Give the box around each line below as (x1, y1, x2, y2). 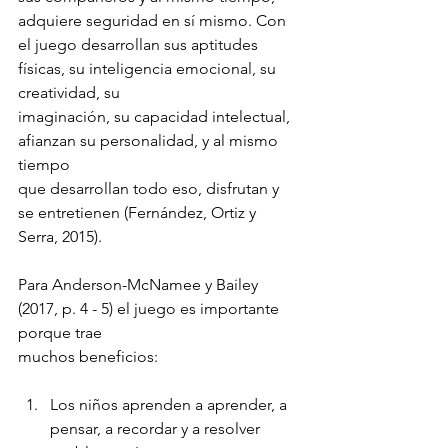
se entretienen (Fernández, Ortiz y (18, 202, 260, 222)
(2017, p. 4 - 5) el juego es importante (18, 298, 283, 318)
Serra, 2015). (18, 226, 102, 246)
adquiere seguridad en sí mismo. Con (18, 10, 290, 30)
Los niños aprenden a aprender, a (50, 394, 291, 414)
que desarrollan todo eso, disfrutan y (18, 178, 283, 198)
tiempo (18, 154, 70, 174)
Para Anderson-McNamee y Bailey (18, 274, 262, 294)
